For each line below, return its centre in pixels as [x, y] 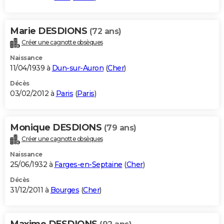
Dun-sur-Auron [77, 68]
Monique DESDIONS [57, 127]
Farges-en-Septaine [88, 164]
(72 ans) [105, 31]
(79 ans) [120, 127]
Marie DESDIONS [50, 31]
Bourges [64, 190]
